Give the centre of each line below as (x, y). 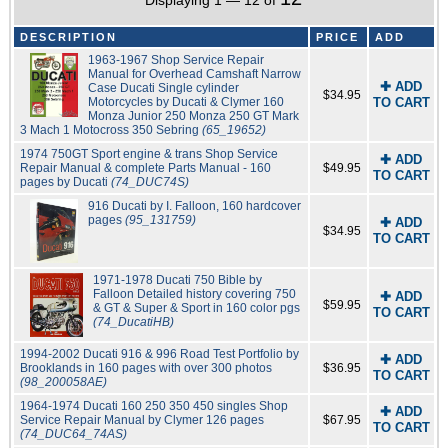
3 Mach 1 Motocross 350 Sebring (110, 130)
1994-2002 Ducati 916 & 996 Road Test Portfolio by (159, 354)
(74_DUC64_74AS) (73, 434)
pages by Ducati (65, 182)
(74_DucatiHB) (134, 322)
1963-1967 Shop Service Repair (175, 60)
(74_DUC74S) (149, 182)
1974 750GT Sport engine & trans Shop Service (148, 154)
